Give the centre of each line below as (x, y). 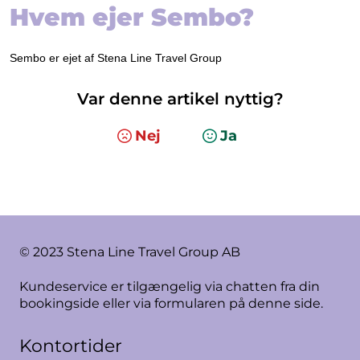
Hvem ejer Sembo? (132, 17)
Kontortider (71, 346)
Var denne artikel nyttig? (180, 99)
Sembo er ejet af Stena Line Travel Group (116, 58)
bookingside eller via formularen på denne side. (171, 303)
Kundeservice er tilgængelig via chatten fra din (170, 286)
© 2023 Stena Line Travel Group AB (130, 252)
